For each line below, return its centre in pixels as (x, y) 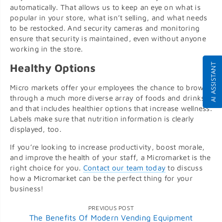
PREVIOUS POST (111, 208)
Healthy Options (53, 68)
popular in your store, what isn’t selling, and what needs (109, 18)
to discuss (184, 168)
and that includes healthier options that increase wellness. (111, 109)
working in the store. (47, 49)
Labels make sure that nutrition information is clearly (102, 119)
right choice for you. (47, 168)
